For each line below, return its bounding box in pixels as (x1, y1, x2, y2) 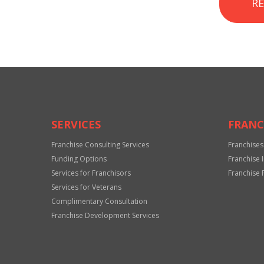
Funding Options (51, 154, 107, 164)
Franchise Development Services (51, 210, 159, 220)
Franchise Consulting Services (51, 140, 149, 150)
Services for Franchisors (51, 168, 131, 178)
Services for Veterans (51, 182, 121, 192)
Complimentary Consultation (51, 196, 147, 206)
